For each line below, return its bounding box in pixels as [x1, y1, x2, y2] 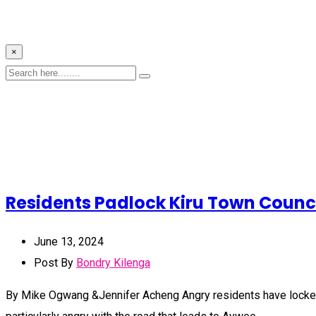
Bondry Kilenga [76, 255, 150, 269]
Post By [34, 255, 76, 269]
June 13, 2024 [34, 234, 104, 248]
